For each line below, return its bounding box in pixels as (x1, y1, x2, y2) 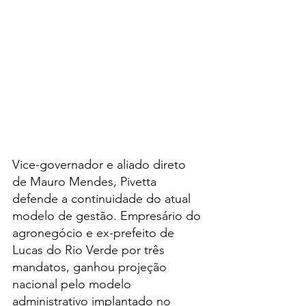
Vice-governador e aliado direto (12, 156, 189, 172)
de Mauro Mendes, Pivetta (12, 173, 160, 189)
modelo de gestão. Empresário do (12, 208, 204, 223)
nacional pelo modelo (12, 276, 135, 292)
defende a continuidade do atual (12, 191, 194, 206)
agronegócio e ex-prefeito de (12, 225, 178, 240)
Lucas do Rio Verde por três (12, 242, 168, 258)
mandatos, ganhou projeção (12, 259, 170, 275)
